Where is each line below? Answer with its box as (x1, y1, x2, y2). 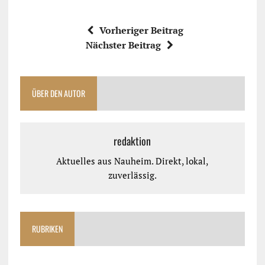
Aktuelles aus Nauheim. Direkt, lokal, (56, 155, 209, 167)
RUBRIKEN (31, 222, 63, 235)
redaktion (114, 133, 151, 149)
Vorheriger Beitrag (99, 24, 184, 37)
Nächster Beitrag (85, 38, 161, 52)
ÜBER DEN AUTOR (31, 87, 85, 100)
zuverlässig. (108, 169, 157, 182)
